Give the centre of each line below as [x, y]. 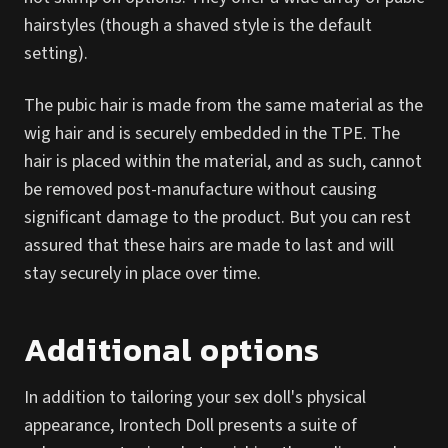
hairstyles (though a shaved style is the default [198, 25]
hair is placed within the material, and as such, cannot [223, 161]
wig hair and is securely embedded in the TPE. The [212, 133]
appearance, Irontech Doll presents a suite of [190, 425]
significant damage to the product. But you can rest [217, 217]
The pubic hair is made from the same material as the [223, 105]
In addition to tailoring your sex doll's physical [195, 397]
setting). [56, 53]
